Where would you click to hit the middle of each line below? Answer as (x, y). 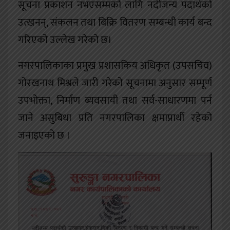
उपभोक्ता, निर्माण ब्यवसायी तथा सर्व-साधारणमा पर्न (115, 101)
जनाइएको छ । (44, 136)
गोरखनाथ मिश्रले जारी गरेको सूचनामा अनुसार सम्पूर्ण (115, 83)
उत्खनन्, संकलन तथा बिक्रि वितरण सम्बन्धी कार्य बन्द (115, 23)
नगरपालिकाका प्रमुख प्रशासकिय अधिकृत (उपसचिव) (115, 66)
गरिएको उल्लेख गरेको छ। (65, 40)
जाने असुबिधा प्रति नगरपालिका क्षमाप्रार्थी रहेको (115, 118)
